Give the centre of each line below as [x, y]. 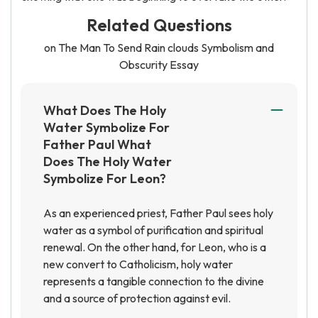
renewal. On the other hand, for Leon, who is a [155, 247]
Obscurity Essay [159, 65]
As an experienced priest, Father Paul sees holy [158, 213]
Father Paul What [97, 144]
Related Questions [159, 25]
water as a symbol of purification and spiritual [153, 230]
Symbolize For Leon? [105, 179]
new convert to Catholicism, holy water [138, 264]
